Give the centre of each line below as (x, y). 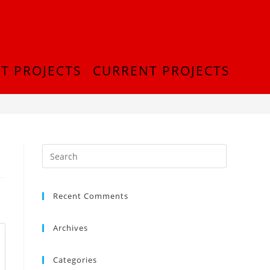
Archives (71, 228)
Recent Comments (91, 196)
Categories (75, 260)
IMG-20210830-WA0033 (185, 82)
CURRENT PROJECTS (162, 71)
